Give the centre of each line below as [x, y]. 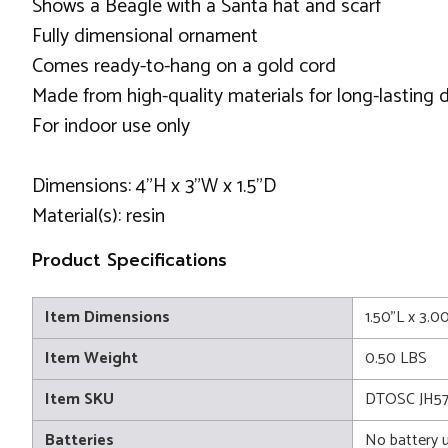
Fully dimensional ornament [145, 36]
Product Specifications [129, 260]
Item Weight [91, 358]
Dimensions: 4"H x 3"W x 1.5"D [154, 186]
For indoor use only [111, 126]
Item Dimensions [107, 317]
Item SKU [79, 399]
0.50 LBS [396, 358]
